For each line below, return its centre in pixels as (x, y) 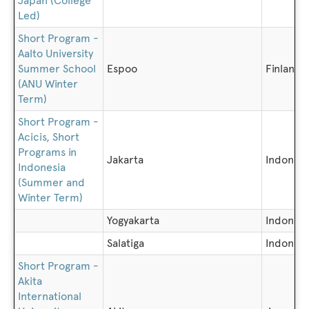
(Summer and (51, 182)
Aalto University (56, 53)
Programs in (47, 152)
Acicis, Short (49, 137)
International (50, 296)
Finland (283, 69)
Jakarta (125, 160)
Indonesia (42, 167)
